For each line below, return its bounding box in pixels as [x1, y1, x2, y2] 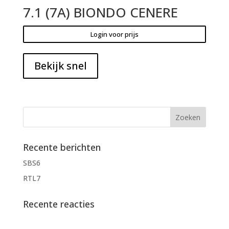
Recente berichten [22, 141, 101, 153]
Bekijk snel [34, 58, 87, 73]
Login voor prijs [90, 29, 139, 39]
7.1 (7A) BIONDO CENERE [22, 3, 178, 21]
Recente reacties [22, 197, 95, 210]
